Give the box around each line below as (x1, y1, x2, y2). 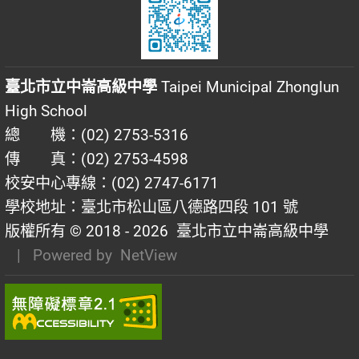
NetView (120, 245, 177, 264)
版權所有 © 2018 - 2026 (5, 221, 168, 240)
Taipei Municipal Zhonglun (157, 77, 339, 96)
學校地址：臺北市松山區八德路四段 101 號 (5, 197, 298, 216)
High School (5, 101, 87, 120)
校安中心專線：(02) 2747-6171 (5, 173, 219, 192)
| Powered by (5, 245, 120, 264)
